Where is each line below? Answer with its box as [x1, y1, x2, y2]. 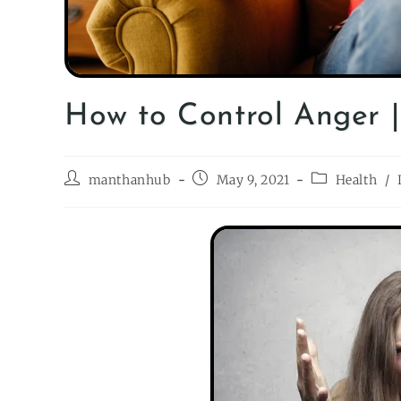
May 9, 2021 [216, 172, 290, 189]
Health [335, 172, 378, 189]
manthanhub [88, 172, 171, 189]
